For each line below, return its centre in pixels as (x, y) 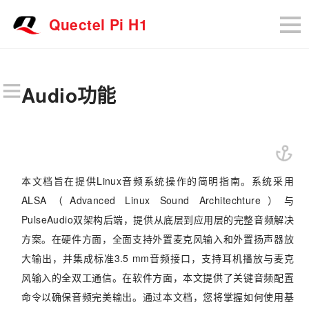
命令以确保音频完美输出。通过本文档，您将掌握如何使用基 (158, 296)
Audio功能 (69, 95)
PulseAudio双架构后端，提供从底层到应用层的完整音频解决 (158, 219)
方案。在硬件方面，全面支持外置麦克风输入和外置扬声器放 (158, 238)
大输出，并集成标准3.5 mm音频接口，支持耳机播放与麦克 (158, 258)
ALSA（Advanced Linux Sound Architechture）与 (158, 200)
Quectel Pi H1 (98, 24)
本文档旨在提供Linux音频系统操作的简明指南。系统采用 (158, 180)
